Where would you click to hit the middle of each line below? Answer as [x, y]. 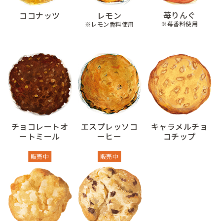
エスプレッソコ [110, 126]
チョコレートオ [40, 126]
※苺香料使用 [179, 23]
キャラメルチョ [179, 126]
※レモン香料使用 [109, 24]
